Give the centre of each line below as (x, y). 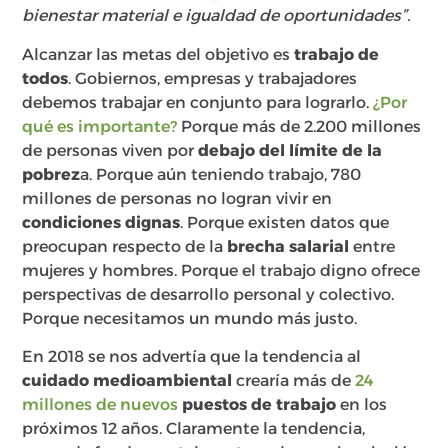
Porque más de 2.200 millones (299, 126)
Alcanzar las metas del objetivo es (158, 54)
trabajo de (337, 54)
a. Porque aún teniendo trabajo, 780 (221, 174)
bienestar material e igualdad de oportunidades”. (216, 16)
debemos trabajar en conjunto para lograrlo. (198, 102)
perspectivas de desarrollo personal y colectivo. (208, 294)
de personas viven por (110, 150)
